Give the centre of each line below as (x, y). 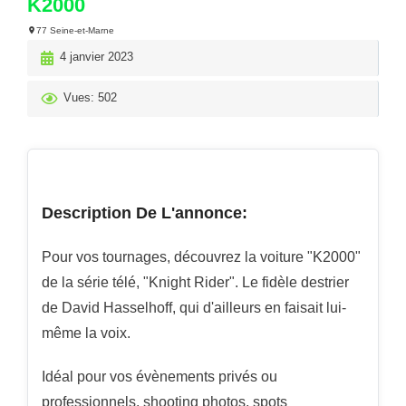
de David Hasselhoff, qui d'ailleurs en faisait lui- (194, 307)
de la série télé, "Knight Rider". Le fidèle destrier (195, 282)
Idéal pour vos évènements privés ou (159, 376)
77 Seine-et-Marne (75, 30)
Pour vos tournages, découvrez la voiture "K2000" (201, 256)
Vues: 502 (88, 98)
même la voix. (86, 333)
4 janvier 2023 (95, 57)
